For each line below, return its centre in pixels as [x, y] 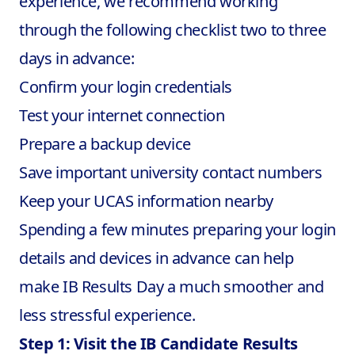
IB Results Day [113, 286]
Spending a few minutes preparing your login [177, 229]
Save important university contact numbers [171, 172]
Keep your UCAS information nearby [146, 201]
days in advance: [77, 58]
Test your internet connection [122, 115]
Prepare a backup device [105, 144]
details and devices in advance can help [157, 258]
